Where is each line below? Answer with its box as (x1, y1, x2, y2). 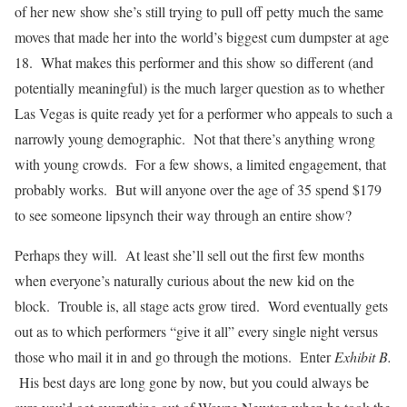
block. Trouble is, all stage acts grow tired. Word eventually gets (15, 295, 388, 315)
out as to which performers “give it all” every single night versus (15, 321, 378, 341)
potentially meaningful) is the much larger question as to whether (15, 77, 384, 97)
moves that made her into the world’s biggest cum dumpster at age (15, 26, 389, 46)
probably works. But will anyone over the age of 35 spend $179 (15, 179, 382, 199)
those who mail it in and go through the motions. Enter (15, 346, 331, 366)
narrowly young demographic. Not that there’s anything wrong (15, 128, 375, 148)
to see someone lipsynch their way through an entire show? (15, 204, 352, 224)
